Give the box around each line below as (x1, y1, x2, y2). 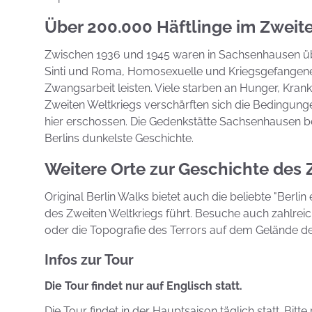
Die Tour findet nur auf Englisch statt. (45, 279, 242, 292)
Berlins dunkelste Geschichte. (45, 132, 194, 145)
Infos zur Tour (45, 251, 134, 268)
